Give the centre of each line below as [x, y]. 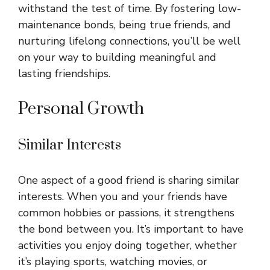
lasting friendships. [64, 74]
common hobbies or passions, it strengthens [126, 213]
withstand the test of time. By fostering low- [130, 9]
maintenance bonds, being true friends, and [124, 25]
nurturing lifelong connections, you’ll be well [129, 41]
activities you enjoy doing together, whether [127, 246]
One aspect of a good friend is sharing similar [129, 181]
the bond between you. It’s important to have [131, 229]
